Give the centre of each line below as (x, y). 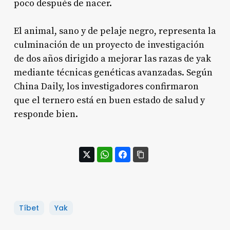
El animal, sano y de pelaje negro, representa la (115, 31)
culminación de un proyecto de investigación (109, 45)
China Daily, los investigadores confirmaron (106, 86)
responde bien (44, 114)
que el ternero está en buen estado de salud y (109, 100)
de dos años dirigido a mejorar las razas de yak (112, 59)
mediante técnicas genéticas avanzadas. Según (113, 72)
